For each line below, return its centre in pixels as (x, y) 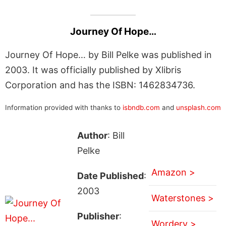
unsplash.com (199, 107)
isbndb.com (141, 107)
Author (92, 135)
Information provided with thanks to (64, 107)
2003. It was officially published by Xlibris (93, 70)
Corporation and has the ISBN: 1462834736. (100, 85)
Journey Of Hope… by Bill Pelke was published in (108, 54)
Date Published (110, 176)
